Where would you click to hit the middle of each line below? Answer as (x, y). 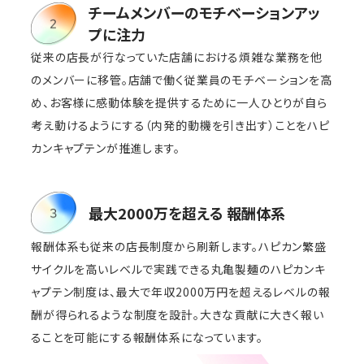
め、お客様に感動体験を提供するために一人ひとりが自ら (179, 103)
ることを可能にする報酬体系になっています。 (147, 337)
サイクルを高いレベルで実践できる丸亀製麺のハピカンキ (178, 269)
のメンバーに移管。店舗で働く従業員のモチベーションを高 (182, 80)
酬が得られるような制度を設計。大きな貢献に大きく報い (178, 314)
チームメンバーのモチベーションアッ (205, 13)
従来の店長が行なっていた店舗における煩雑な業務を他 (177, 57)
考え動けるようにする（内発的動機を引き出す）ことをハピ (180, 126)
